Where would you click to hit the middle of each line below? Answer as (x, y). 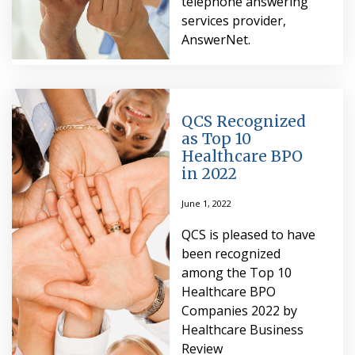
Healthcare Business (242, 329)
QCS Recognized (243, 121)
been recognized (231, 253)
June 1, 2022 (206, 203)
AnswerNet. (216, 39)
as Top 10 (216, 138)
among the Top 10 (236, 272)
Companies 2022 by (239, 310)
